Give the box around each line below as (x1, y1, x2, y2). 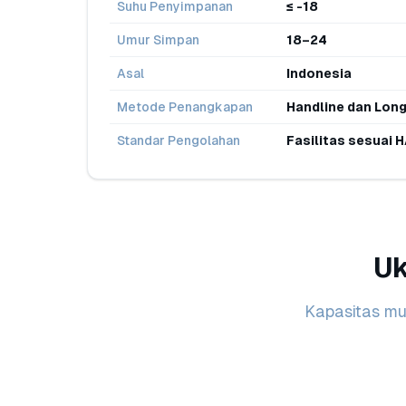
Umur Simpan (117, 33, 199, 47)
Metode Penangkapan (117, 100, 253, 114)
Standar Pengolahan (117, 133, 240, 148)
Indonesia (286, 66, 352, 81)
